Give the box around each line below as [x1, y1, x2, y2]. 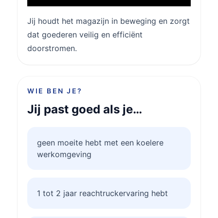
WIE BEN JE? [27, 86, 83, 95]
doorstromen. [27, 43, 77, 53]
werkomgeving [37, 149, 91, 159]
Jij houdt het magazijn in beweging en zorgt [27, 16, 190, 26]
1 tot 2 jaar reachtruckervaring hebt [37, 188, 168, 198]
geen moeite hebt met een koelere [37, 137, 163, 147]
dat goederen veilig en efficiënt [27, 29, 143, 39]
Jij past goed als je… [27, 102, 142, 116]
